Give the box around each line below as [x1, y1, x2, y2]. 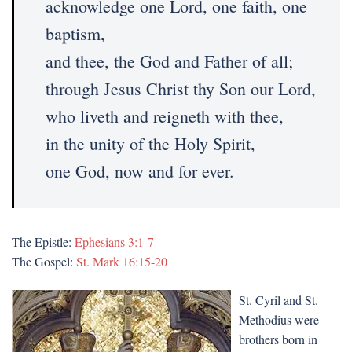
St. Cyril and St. [239, 291, 318, 308]
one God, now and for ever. [46, 159, 234, 182]
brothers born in [239, 331, 317, 347]
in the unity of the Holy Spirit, [46, 132, 255, 155]
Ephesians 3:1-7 [75, 233, 154, 250]
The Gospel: [12, 253, 76, 269]
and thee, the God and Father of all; [46, 49, 293, 72]
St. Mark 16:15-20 [76, 253, 167, 269]
